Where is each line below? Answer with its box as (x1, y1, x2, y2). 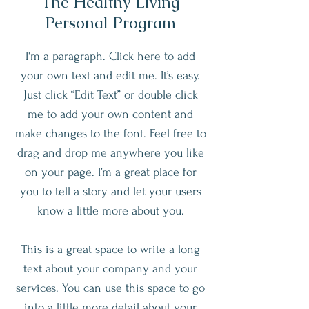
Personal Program (45, 12, 176, 33)
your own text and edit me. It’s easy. (21, 69, 200, 82)
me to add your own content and (28, 108, 193, 121)
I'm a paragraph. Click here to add (26, 50, 195, 63)
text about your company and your (23, 262, 197, 275)
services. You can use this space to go (16, 281, 205, 295)
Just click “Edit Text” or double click (23, 88, 198, 101)
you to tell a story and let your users (19, 185, 201, 198)
